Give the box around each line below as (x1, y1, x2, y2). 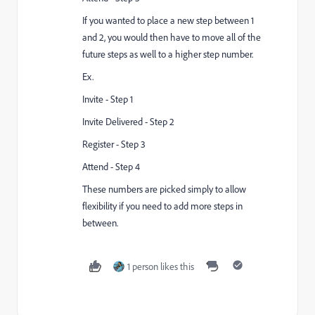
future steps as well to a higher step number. (82, 48, 253, 61)
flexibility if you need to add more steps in (82, 200, 243, 213)
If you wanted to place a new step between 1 (82, 14, 254, 27)
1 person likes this (127, 260, 194, 274)
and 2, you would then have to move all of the (82, 31, 261, 44)
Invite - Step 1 (82, 93, 133, 106)
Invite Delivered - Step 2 (82, 115, 174, 129)
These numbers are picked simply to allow (82, 183, 246, 196)
